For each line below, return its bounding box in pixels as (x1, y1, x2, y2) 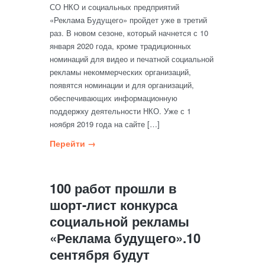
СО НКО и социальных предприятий (50, 1, 179, 12)
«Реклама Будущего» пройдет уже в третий (50, 14, 207, 25)
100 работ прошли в (50, 179, 177, 198)
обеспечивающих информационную (50, 92, 177, 104)
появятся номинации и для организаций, (50, 79, 194, 91)
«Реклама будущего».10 (50, 228, 201, 247)
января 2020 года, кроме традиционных (50, 40, 191, 51)
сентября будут (50, 245, 150, 264)
